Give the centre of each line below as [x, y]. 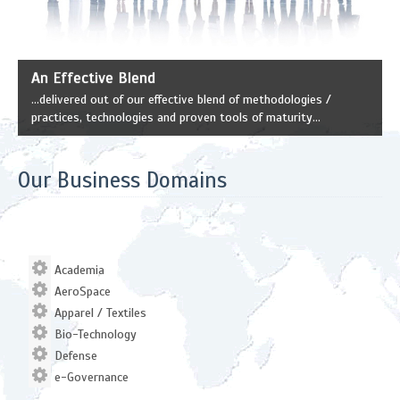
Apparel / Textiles [99, 312]
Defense [74, 355]
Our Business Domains [122, 180]
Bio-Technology [94, 334]
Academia [78, 270]
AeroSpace [81, 291]
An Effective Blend [93, 77]
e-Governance [90, 377]
